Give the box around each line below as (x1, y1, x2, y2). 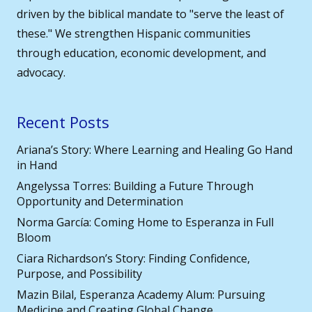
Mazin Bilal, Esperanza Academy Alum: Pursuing (17, 287, 265, 303)
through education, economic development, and (17, 45, 266, 61)
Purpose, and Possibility (17, 266, 142, 282)
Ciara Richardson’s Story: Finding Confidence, (17, 251, 250, 267)
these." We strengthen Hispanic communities (17, 26, 251, 42)
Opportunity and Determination (17, 194, 183, 210)
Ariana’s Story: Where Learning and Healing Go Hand (17, 142, 292, 158)
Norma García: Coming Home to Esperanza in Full (17, 214, 274, 231)
